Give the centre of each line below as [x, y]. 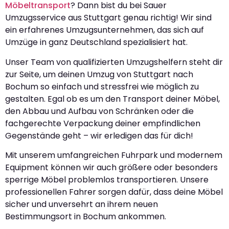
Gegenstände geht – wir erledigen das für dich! [99, 135]
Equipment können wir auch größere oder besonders [111, 167]
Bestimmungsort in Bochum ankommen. [86, 216]
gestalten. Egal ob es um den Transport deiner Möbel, [112, 99]
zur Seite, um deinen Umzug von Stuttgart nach [99, 74]
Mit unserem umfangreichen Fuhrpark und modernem [114, 155]
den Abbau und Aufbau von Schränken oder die [99, 111]
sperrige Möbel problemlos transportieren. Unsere [107, 180]
